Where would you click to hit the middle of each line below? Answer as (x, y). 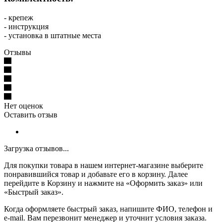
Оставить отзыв (31, 114)
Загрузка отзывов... (36, 148)
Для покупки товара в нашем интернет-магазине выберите (104, 165)
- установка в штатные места (53, 35)
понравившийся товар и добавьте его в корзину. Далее (96, 174)
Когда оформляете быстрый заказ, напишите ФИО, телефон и (108, 209)
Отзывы (18, 52)
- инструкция (26, 26)
